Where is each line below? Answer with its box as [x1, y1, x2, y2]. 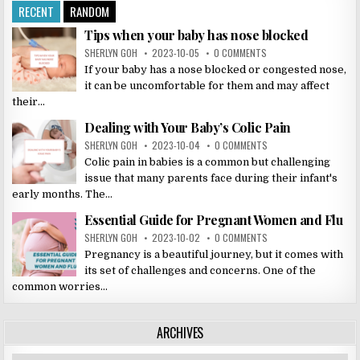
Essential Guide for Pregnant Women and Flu [84, 211, 343, 228]
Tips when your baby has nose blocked [84, 26, 309, 43]
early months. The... [12, 187, 113, 200]
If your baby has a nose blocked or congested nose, [84, 63, 347, 76]
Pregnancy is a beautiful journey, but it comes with [84, 247, 344, 260]
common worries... [12, 280, 108, 292]
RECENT [18, 2, 55, 20]
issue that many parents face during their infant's [84, 171, 338, 184]
